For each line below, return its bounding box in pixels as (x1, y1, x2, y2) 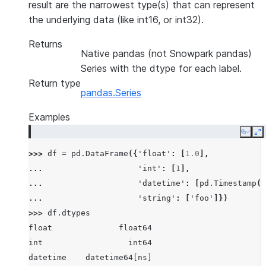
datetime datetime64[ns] (28, 253, 152, 262)
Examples (28, 111, 70, 123)
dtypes (62, 208, 90, 217)
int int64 (28, 238, 152, 247)
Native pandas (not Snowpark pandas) (81, 47, 252, 59)
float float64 (28, 223, 152, 232)
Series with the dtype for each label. (81, 62, 242, 74)
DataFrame (85, 149, 128, 158)
